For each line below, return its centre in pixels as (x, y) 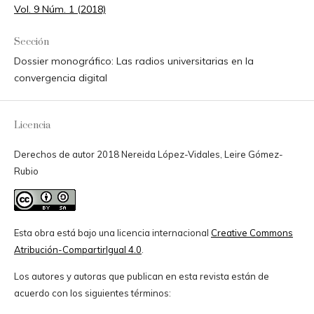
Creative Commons (252, 232)
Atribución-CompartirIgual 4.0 (77, 249)
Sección (31, 42)
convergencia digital (60, 77)
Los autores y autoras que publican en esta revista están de (141, 276)
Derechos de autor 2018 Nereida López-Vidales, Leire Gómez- (148, 154)
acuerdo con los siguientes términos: (92, 293)
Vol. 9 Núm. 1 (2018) (60, 9)
